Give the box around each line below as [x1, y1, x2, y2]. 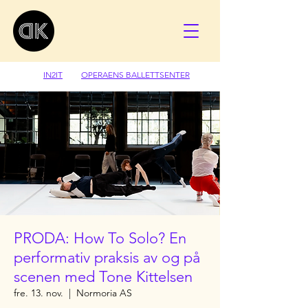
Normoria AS [76, 287, 132, 299]
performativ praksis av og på [14, 248, 200, 267]
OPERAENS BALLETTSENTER [81, 69, 190, 80]
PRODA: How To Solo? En [14, 229, 186, 247]
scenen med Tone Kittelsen [14, 267, 192, 286]
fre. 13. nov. [14, 287, 63, 299]
